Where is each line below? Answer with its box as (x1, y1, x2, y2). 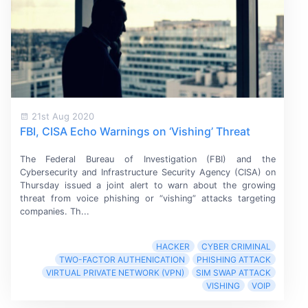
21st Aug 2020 (28, 110, 94, 122)
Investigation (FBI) (143, 153, 227, 164)
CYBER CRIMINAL (201, 241, 272, 252)
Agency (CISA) (199, 166, 261, 177)
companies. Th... (19, 206, 89, 217)
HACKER (156, 241, 190, 252)
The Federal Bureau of (19, 153, 144, 164)
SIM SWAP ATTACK (196, 267, 272, 278)
